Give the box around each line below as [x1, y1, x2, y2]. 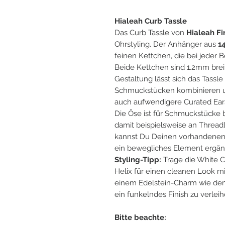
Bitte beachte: [115, 212, 166, 222]
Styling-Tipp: [115, 155, 161, 164]
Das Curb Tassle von [115, 28, 186, 37]
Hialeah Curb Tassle [115, 16, 187, 26]
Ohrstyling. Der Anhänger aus [115, 39, 218, 49]
